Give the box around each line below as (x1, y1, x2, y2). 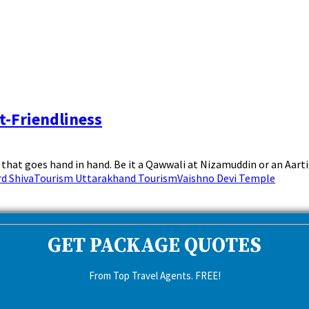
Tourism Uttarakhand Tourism (34, 170, 177, 185)
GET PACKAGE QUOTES (48, 234, 261, 259)
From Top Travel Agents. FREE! (88, 269, 221, 283)
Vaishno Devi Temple (177, 170, 275, 185)
